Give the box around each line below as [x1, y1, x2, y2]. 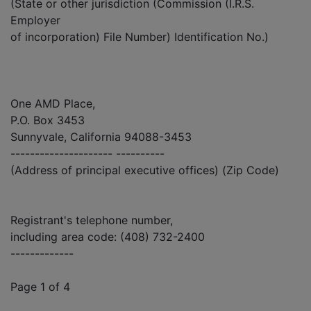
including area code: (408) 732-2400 [10, 229, 205, 244]
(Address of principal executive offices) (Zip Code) [10, 162, 279, 177]
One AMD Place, [10, 96, 95, 110]
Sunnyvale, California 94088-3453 [10, 129, 192, 144]
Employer [10, 12, 60, 27]
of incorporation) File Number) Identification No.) [10, 29, 269, 44]
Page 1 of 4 [10, 279, 70, 294]
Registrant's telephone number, [10, 212, 173, 227]
